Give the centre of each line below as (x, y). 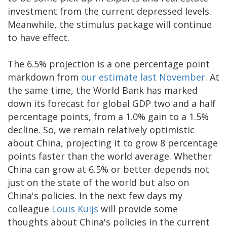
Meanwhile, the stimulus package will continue (110, 24)
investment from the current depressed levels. (109, 11)
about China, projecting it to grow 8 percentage (113, 143)
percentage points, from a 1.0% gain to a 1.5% (108, 116)
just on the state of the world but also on (98, 182)
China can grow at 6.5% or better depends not (108, 169)
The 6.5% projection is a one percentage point (109, 64)
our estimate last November (143, 77)
